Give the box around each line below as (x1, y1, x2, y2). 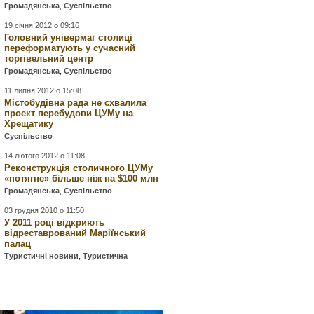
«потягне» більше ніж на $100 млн (4, 173, 159, 184)
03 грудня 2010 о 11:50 (4, 206, 85, 214)
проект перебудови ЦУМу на (4, 108, 134, 118)
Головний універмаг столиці (4, 32, 133, 43)
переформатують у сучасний (4, 43, 136, 53)
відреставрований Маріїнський (4, 228, 146, 238)
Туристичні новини (4, 252, 79, 260)
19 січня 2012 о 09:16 (4, 21, 80, 29)
